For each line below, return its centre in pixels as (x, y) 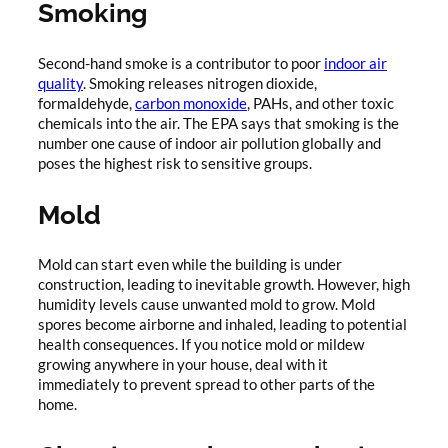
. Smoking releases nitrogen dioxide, (200, 83)
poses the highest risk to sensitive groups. (175, 163)
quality (60, 83)
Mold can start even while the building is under (190, 264)
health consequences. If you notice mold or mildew (201, 344)
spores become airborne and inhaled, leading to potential (222, 324)
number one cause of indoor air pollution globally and (209, 143)
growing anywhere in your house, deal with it (183, 364)
